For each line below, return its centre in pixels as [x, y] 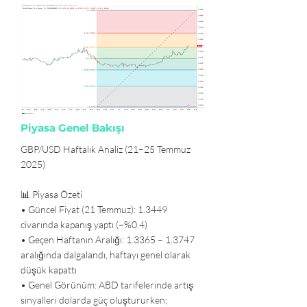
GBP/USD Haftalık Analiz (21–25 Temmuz [106, 149]
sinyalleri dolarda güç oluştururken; [94, 300]
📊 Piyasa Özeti [51, 194]
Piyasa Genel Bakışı [73, 128]
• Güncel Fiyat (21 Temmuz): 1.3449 [94, 209]
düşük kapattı [49, 270]
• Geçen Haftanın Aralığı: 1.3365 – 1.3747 [108, 240]
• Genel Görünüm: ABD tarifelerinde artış [107, 285]
